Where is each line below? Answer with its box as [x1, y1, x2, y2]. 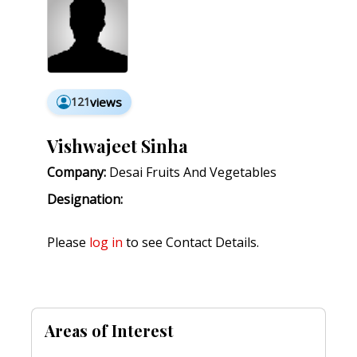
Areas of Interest [45, 320, 174, 342]
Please [47, 233, 89, 252]
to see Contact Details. [123, 233, 259, 252]
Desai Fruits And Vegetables [106, 163, 277, 182]
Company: [47, 163, 106, 182]
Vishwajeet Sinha [47, 134, 188, 158]
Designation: [47, 190, 123, 209]
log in [89, 233, 123, 252]
